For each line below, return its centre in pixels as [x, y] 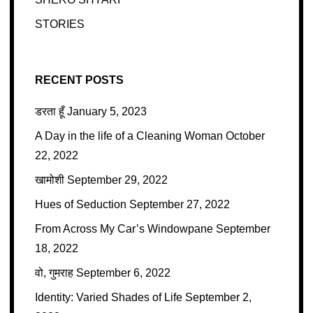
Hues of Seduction [80, 205]
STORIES [59, 24]
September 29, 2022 [117, 180]
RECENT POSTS [79, 80]
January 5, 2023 [107, 112]
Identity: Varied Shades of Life [108, 298]
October [245, 136]
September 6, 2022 [123, 273]
